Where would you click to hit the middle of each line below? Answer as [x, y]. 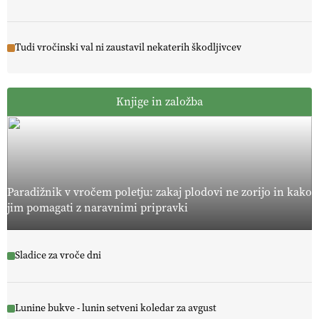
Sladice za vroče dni [58, 256]
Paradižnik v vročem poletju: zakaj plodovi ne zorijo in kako [159, 192]
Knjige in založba [159, 101]
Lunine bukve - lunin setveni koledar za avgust [116, 308]
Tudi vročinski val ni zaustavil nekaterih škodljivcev [128, 48]
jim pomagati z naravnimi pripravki [98, 207]
